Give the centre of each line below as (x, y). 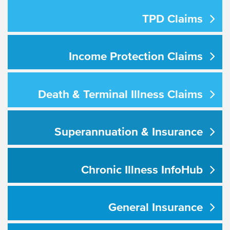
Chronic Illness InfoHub (142, 169)
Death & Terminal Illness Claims (120, 94)
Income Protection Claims (136, 56)
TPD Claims (172, 18)
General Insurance (155, 207)
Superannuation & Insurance (128, 132)
